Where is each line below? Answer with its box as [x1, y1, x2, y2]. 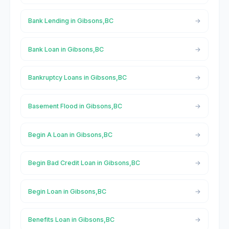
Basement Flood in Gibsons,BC [28, 102, 122, 110]
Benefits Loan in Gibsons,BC [28, 216, 114, 224]
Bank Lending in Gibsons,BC [28, 17, 113, 25]
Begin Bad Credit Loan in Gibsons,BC [28, 159, 140, 167]
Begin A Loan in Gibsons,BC [28, 130, 112, 139]
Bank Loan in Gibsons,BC [28, 45, 104, 53]
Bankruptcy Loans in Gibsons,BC [28, 74, 127, 82]
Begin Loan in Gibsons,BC [28, 187, 106, 195]
